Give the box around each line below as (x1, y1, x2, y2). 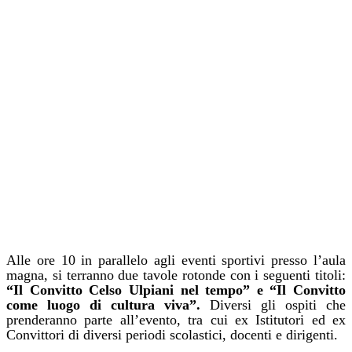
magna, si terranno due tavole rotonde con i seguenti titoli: (6, 267, 346, 284)
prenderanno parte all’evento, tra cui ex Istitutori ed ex (6, 312, 346, 328)
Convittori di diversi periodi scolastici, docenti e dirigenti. (6, 327, 338, 343)
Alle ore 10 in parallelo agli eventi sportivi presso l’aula (6, 252, 346, 269)
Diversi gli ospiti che (200, 297, 346, 313)
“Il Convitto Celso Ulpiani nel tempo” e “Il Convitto (6, 282, 346, 299)
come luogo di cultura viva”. (6, 297, 200, 313)
